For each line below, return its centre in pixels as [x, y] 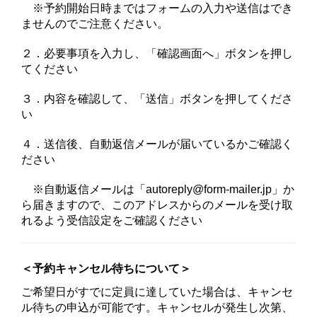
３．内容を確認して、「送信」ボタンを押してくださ [157, 98]
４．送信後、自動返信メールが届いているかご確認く [157, 144]
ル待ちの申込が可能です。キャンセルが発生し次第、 [157, 308]
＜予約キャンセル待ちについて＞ [106, 269]
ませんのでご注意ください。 [95, 23]
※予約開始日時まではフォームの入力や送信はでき [163, 8]
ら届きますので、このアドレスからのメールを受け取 [157, 204]
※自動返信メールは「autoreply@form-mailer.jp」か [158, 189]
